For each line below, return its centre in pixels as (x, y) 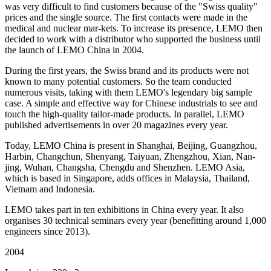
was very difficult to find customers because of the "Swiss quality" (131, 7)
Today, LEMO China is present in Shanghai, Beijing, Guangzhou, (131, 146)
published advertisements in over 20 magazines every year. (116, 125)
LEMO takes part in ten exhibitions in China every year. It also (124, 210)
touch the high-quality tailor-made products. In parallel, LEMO (125, 114)
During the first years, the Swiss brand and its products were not (127, 71)
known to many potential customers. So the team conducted (118, 82)
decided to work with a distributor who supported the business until (133, 39)
